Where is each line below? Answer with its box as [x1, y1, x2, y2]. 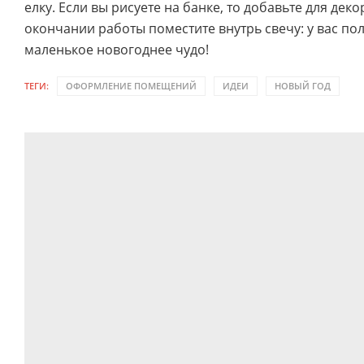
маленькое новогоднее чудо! [24, 41, 209, 58]
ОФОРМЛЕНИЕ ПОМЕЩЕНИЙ [66, 80, 197, 92]
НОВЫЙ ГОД [275, 80, 331, 92]
